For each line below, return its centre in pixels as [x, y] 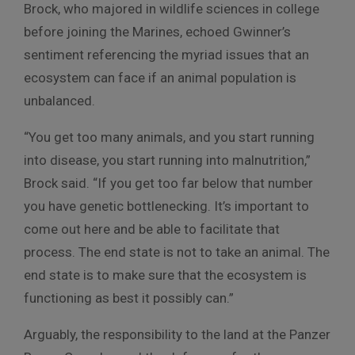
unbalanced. [59, 101]
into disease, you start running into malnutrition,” [167, 160]
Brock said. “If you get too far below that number [168, 183]
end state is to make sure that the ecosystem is [165, 275]
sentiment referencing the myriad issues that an [166, 55]
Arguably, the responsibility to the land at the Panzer [177, 335]
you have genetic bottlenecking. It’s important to [166, 206]
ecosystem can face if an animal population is [160, 78]
